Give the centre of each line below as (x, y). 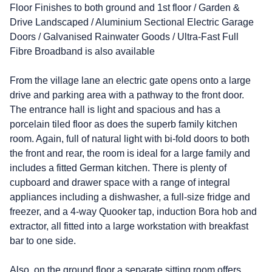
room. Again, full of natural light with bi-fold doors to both (130, 138)
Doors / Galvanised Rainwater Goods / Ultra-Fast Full (124, 36)
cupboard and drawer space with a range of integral (120, 182)
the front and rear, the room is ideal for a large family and (130, 153)
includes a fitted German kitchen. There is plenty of (118, 168)
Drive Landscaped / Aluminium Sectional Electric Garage (132, 22)
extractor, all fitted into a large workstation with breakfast (129, 226)
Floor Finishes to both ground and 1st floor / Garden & (125, 7)
